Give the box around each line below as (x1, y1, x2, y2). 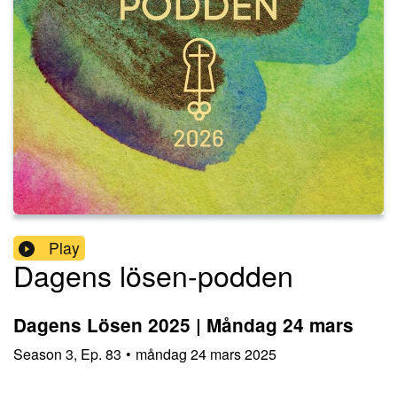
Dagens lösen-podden (13, 254, 293, 296)
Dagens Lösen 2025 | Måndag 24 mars (13, 312, 354, 339)
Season (13, 343, 62, 364)
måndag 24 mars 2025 (136, 343, 276, 364)
